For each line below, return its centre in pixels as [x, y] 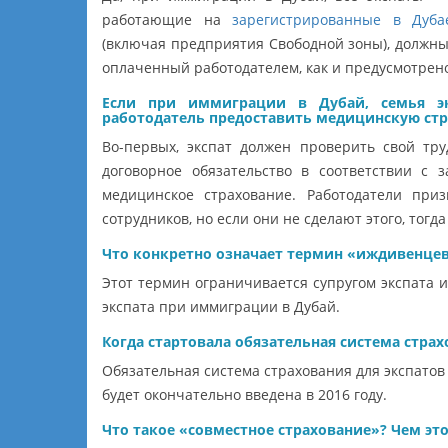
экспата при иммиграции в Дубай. [221, 306]
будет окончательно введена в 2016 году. [244, 394]
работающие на [167, 19]
